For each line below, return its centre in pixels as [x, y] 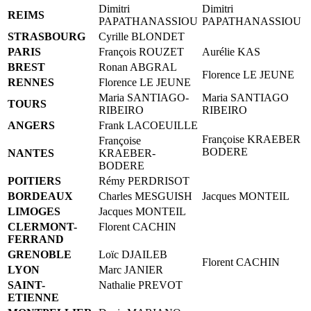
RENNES [31, 82]
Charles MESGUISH [145, 196]
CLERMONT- [42, 226]
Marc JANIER [131, 269]
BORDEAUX [40, 196]
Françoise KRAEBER [251, 139]
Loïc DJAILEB [133, 254]
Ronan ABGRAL [138, 67]
